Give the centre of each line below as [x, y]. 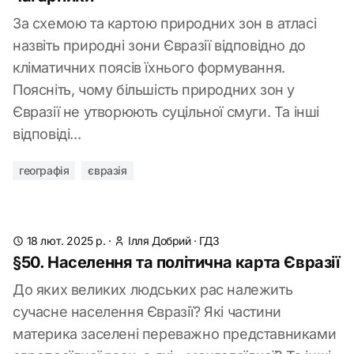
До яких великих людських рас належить [153, 290]
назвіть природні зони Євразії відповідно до [159, 45]
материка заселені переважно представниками [175, 334]
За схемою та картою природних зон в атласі [165, 23]
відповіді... [47, 134]
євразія [107, 170]
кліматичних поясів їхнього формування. [149, 68]
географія [44, 170]
